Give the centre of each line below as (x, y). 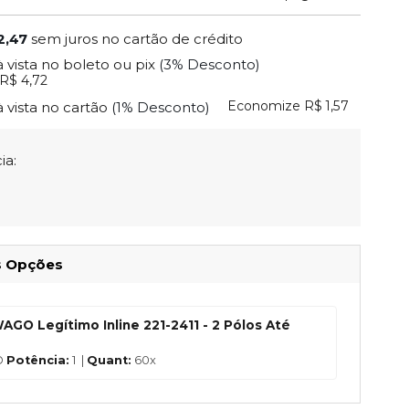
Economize (264, 106)
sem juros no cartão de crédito (137, 38)
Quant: (110, 360)
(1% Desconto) (161, 107)
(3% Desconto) (210, 65)
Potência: (38, 360)
